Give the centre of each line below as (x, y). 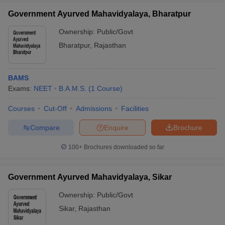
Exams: (21, 88)
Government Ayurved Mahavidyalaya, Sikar (90, 177)
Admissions (94, 108)
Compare (45, 127)
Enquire (116, 127)
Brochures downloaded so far (123, 147)
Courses (21, 108)
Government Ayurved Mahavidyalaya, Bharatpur (99, 14)
